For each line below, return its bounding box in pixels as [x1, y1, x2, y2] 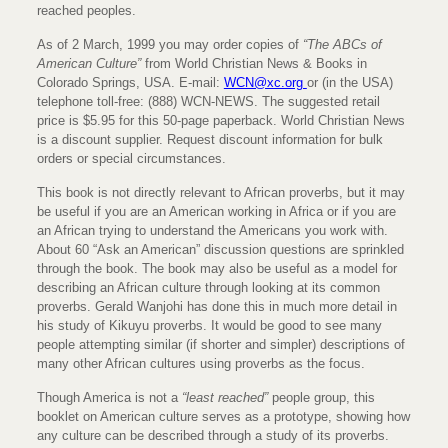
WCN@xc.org [223, 75, 307, 90]
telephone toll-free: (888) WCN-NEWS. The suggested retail [36, 94, 380, 109]
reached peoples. [36, 3, 136, 18]
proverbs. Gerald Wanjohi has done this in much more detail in [36, 299, 397, 314]
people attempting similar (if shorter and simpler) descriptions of [36, 337, 405, 352]
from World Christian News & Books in [140, 56, 367, 71]
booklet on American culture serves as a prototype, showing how [36, 409, 410, 424]
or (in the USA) [306, 75, 393, 90]
